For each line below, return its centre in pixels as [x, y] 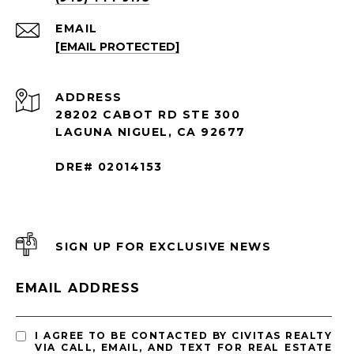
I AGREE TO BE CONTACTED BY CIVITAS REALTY [183, 335]
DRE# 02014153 [109, 166]
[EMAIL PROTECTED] [117, 46]
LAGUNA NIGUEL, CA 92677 [151, 132]
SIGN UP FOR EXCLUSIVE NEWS [163, 246]
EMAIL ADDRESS [78, 288]
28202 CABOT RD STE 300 [148, 114]
